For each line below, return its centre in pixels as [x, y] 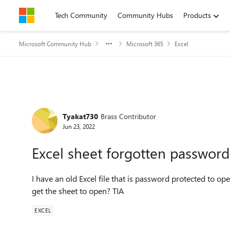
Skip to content [53, 15]
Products [197, 15]
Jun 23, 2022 [79, 126]
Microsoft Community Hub [55, 44]
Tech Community [81, 15]
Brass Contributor [128, 116]
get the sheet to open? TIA [78, 191]
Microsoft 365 [145, 44]
